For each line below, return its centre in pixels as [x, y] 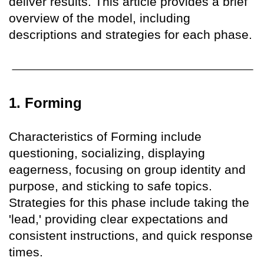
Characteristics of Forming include [105, 136]
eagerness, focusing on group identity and [127, 169]
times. [26, 252]
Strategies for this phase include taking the [129, 202]
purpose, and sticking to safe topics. [110, 186]
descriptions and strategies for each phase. [131, 35]
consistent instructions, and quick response [131, 235]
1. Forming [45, 103]
